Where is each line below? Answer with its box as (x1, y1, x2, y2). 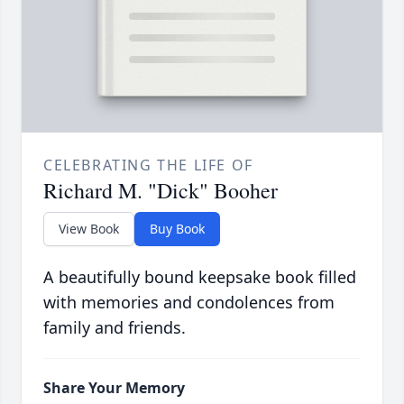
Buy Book (150, 220, 205, 238)
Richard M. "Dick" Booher (43, 176, 278, 206)
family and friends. (43, 317, 186, 339)
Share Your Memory (43, 378, 185, 399)
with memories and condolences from (43, 291, 335, 314)
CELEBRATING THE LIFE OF (43, 155, 253, 176)
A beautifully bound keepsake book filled (43, 266, 356, 289)
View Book (59, 220, 119, 238)
